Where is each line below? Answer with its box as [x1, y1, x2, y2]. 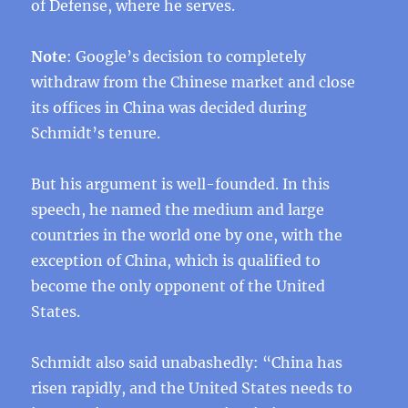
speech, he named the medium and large [31, 200, 325, 219]
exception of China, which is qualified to [31, 251, 321, 270]
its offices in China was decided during [31, 98, 308, 117]
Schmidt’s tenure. [31, 124, 161, 142]
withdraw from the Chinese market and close [31, 73, 356, 91]
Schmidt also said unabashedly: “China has [31, 353, 343, 372]
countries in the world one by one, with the [31, 226, 343, 244]
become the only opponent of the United [31, 277, 326, 295]
